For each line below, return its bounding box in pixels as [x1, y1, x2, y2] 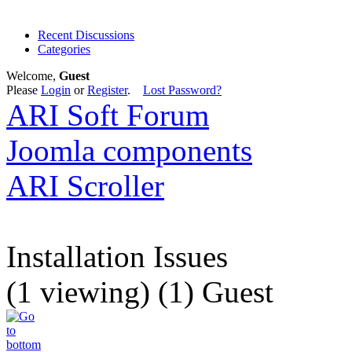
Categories [38, 42, 90, 56]
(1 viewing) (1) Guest [6, 275, 273, 309]
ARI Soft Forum [6, 98, 209, 132]
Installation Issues [6, 240, 228, 273]
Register [87, 83, 127, 97]
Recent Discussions [38, 28, 134, 42]
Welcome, [6, 69, 59, 82]
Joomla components [6, 134, 252, 167]
